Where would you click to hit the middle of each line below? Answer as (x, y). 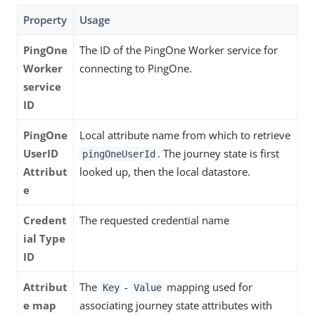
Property (45, 19)
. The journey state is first (219, 153)
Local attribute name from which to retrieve (185, 135)
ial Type (44, 238)
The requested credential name (154, 220)
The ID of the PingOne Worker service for (179, 50)
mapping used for (208, 287)
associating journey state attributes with (176, 305)
